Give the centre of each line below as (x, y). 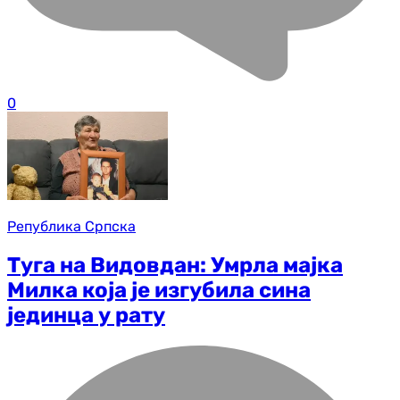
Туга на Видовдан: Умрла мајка (175, 265)
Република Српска (71, 226)
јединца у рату (86, 315)
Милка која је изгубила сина (159, 290)
